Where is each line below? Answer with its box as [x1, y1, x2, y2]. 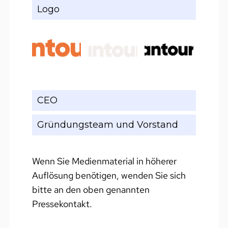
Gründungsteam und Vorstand [37, 119, 178, 130]
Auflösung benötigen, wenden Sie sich [32, 169, 186, 181]
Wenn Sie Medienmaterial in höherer [32, 155, 177, 167]
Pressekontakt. [32, 197, 92, 210]
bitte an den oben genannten [32, 183, 150, 195]
